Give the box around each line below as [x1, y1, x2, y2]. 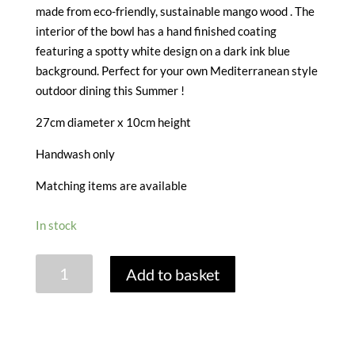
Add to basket [126, 264, 220, 284]
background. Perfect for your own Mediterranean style [35, 63, 318, 78]
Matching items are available [35, 177, 187, 193]
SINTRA [34, 255, 77, 270]
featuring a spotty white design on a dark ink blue [35, 43, 290, 58]
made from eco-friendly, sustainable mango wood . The [35, 3, 315, 18]
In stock [35, 217, 77, 232]
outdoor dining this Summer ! [35, 82, 185, 97]
